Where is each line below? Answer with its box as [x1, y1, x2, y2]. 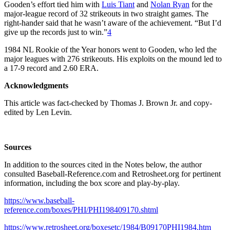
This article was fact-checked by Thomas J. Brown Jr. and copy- [4, 98, 212, 107]
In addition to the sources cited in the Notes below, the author [4, 160, 202, 169]
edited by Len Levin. [4, 107, 72, 117]
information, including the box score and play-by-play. [4, 178, 180, 187]
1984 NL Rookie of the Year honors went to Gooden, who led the [4, 45, 217, 54]
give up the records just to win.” [4, 27, 107, 36]
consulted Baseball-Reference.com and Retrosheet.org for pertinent [4, 169, 221, 178]
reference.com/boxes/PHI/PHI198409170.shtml [4, 205, 158, 214]
